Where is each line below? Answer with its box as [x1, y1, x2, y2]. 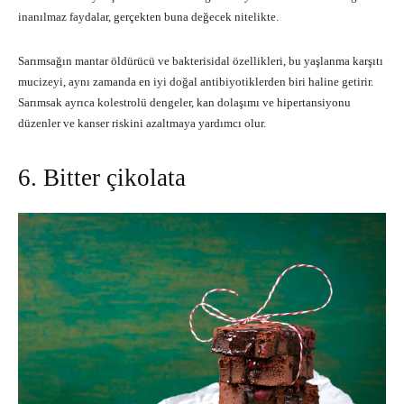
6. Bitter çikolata [18, 163, 186, 191]
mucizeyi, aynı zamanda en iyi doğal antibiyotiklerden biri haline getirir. [18, 74, 373, 88]
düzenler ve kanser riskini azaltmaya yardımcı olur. [18, 115, 266, 130]
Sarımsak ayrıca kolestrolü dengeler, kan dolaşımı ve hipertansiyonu [18, 95, 351, 109]
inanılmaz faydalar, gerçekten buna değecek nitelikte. [18, 9, 279, 23]
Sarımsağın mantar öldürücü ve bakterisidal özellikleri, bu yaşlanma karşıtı [18, 53, 383, 68]
